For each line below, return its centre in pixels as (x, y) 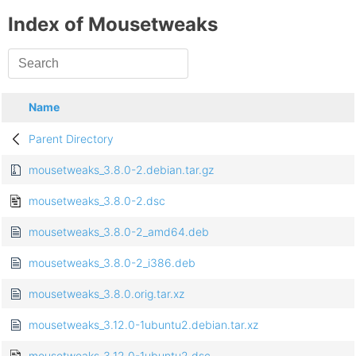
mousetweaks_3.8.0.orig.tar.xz (106, 294)
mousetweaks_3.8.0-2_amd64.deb (119, 232)
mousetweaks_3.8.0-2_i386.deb (112, 263)
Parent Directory (71, 139)
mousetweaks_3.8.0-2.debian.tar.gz (121, 170)
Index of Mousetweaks (113, 25)
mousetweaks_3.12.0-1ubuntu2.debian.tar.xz (143, 325)
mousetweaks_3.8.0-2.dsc (97, 201)
